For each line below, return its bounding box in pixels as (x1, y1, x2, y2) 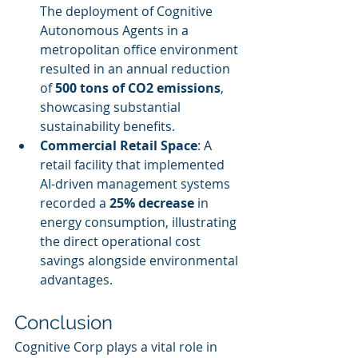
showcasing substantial (40, 98, 184, 116)
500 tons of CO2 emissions (55, 79, 221, 97)
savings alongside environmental (40, 252, 241, 269)
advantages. (40, 271, 113, 288)
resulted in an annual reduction (40, 60, 233, 78)
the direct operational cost (40, 233, 204, 250)
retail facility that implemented (40, 156, 228, 173)
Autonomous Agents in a (40, 22, 192, 39)
